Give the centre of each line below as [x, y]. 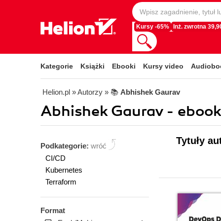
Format [53, 210]
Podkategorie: [66, 146]
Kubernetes [64, 170]
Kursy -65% [153, 27]
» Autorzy [87, 92]
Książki [92, 66]
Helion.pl [56, 92]
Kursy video [163, 66]
